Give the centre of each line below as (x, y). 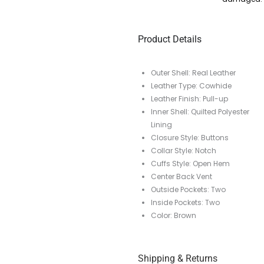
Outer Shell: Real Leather (193, 73)
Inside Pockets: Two (185, 203)
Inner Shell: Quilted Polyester (200, 112)
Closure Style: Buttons (190, 138)
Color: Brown (174, 216)
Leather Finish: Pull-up (189, 99)
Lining (161, 125)
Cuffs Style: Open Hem (190, 164)
